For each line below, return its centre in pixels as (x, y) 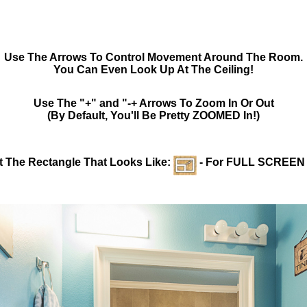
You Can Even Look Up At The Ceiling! (153, 69)
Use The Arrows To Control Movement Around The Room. (153, 57)
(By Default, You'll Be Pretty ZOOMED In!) (153, 115)
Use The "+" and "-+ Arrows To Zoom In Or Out (153, 103)
